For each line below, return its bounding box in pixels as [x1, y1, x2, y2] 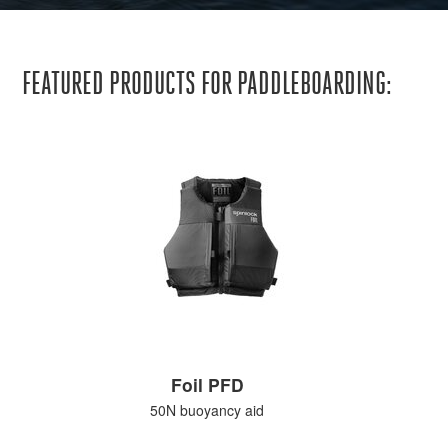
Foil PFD [170, 372, 244, 398]
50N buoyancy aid [150, 400, 265, 421]
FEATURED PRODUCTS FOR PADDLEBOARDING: [22, 66, 393, 102]
